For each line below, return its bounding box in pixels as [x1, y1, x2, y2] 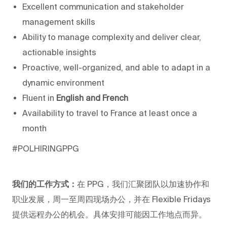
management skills [22, 17, 95, 26]
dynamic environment [22, 78, 104, 87]
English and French [56, 93, 128, 102]
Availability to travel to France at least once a [22, 108, 197, 118]
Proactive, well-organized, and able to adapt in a [22, 62, 210, 72]
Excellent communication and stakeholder [22, 2, 184, 11]
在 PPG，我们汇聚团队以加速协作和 [77, 179, 209, 188]
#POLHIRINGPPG [12, 143, 79, 153]
